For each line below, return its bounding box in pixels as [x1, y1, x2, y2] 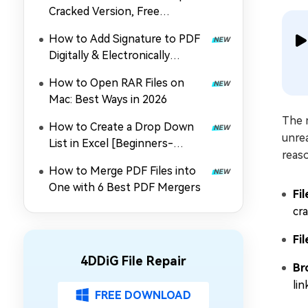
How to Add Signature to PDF [49, 32, 200, 45]
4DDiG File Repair [80, 254, 186, 268]
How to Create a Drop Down [49, 120, 194, 133]
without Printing [49, 65, 132, 78]
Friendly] [49, 153, 93, 166]
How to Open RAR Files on [49, 76, 184, 89]
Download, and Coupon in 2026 [49, 21, 207, 34]
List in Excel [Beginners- [49, 137, 173, 150]
